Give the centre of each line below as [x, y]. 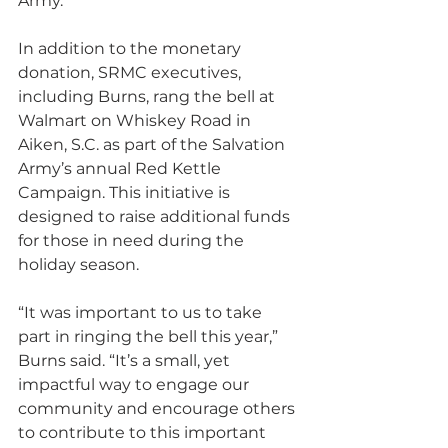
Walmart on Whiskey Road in [136, 121]
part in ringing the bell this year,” [150, 337]
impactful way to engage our [135, 385]
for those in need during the [133, 241]
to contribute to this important [144, 433]
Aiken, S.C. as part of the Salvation [153, 145]
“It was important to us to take [142, 313]
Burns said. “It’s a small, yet [126, 361]
